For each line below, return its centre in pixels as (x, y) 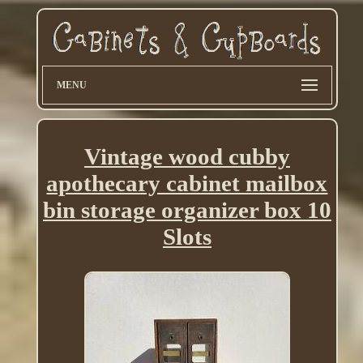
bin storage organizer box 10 (187, 210)
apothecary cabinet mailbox (187, 184)
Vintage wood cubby (187, 157)
